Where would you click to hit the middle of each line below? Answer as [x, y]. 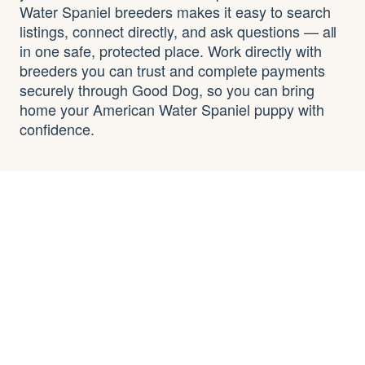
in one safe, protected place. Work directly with [171, 50]
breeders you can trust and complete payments [172, 70]
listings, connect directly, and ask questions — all [178, 31]
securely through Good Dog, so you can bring [167, 89]
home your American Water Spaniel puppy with [172, 109]
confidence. [57, 128]
